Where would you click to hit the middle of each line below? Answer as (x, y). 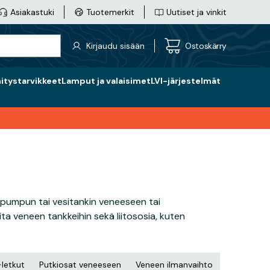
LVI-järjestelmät (186, 81)
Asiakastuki (32, 12)
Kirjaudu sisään (116, 46)
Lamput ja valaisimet (106, 81)
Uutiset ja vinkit (196, 12)
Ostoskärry (206, 46)
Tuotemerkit (110, 12)
